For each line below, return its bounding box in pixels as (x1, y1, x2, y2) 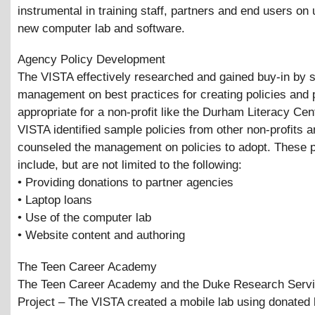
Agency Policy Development (18, 53, 165, 67)
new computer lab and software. (18, 21, 185, 35)
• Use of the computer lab (18, 211, 151, 225)
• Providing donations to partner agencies (18, 176, 233, 190)
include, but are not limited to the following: (18, 158, 242, 172)
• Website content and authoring (18, 229, 185, 243)
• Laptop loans (18, 193, 92, 207)
